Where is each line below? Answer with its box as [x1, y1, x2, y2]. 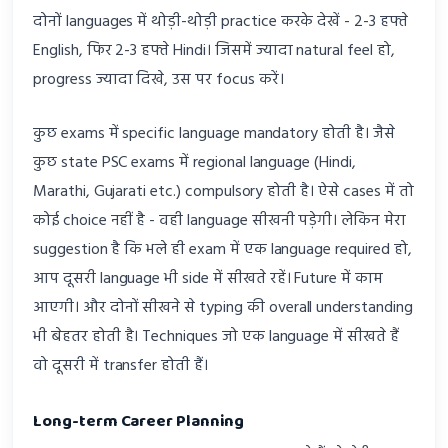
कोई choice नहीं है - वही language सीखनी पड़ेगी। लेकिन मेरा [33, 207, 406, 234]
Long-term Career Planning [33, 407, 244, 435]
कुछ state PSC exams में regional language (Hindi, [33, 149, 356, 176]
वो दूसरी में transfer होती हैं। [33, 352, 208, 379]
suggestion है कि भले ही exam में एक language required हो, [33, 236, 412, 263]
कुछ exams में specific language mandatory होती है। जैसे [33, 120, 395, 147]
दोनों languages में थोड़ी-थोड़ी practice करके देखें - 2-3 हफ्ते [33, 8, 408, 35]
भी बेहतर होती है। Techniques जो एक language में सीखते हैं [33, 323, 399, 350]
